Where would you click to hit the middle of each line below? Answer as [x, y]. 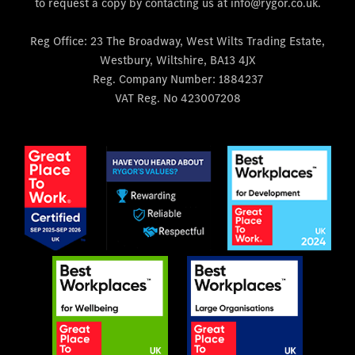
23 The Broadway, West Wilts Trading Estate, [206, 41]
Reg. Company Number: [154, 79]
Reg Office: [59, 41]
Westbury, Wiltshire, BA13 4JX [177, 60]
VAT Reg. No [146, 98]
